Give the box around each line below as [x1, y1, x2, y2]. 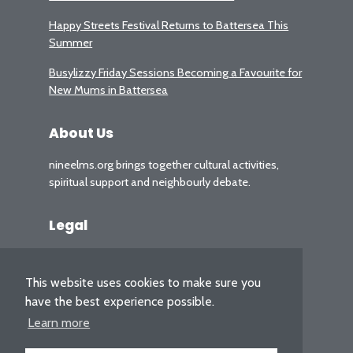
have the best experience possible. [25, 294, 214, 310]
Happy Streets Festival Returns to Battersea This [49, 18, 289, 33]
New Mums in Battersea [49, 83, 169, 98]
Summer [49, 35, 93, 50]
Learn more [28, 315, 91, 331]
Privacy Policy [49, 250, 117, 265]
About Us [49, 124, 114, 143]
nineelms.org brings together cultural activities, [49, 158, 280, 173]
